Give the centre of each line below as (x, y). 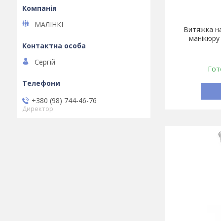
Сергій (45, 62)
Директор (38, 109)
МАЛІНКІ (49, 25)
